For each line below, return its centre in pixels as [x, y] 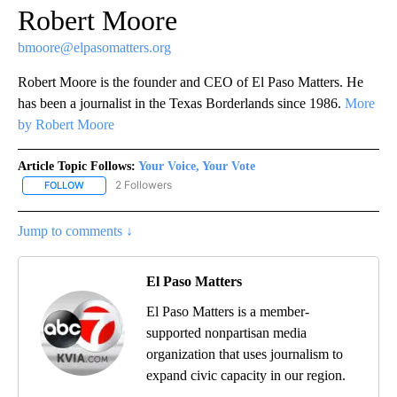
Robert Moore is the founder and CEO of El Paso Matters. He [191, 82]
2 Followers [144, 185]
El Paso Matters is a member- [228, 311]
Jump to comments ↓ [75, 230]
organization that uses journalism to [245, 354]
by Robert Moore [66, 125]
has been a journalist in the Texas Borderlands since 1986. [181, 104]
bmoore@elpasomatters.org [94, 48]
